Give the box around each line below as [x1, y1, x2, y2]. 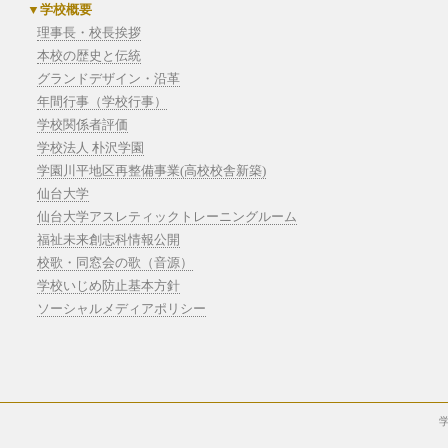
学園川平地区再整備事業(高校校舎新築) [36, 163, 266, 178]
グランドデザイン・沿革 [36, 71, 180, 86]
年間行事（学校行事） [36, 94, 167, 109]
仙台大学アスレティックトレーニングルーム [36, 209, 297, 224]
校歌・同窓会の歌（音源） [36, 255, 193, 270]
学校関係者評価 [36, 117, 128, 132]
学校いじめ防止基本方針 [36, 278, 180, 293]
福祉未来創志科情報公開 [36, 232, 180, 247]
